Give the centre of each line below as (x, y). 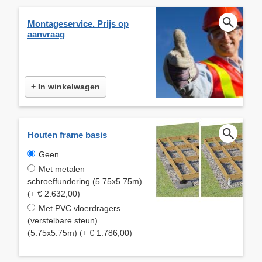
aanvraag (46, 34)
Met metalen (62, 169)
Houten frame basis (67, 135)
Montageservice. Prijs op (78, 23)
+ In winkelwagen (65, 86)
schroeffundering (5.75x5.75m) (85, 181)
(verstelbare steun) (63, 220)
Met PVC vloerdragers (80, 208)
